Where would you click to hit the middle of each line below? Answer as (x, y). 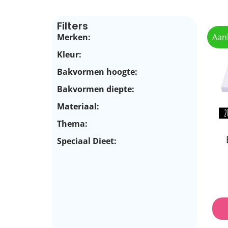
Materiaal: (78, 106)
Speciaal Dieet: (87, 141)
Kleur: (69, 54)
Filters (73, 26)
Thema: (72, 123)
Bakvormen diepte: (96, 89)
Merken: (74, 37)
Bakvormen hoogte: (97, 72)
